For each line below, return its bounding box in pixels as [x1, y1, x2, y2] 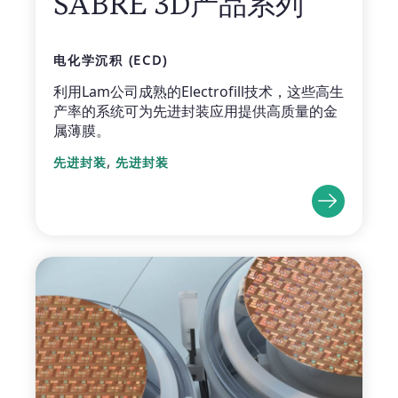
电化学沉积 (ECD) [53, 51, 168, 68]
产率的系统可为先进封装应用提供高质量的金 [53, 100, 338, 121]
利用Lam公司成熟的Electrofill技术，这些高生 [53, 81, 344, 101]
